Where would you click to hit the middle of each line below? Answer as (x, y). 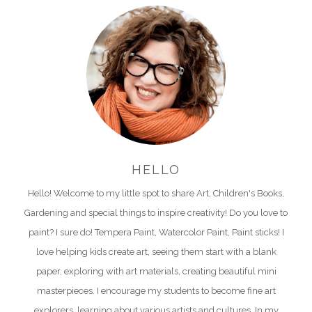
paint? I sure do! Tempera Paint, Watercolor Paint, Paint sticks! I (156, 232)
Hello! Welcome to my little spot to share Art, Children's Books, (156, 193)
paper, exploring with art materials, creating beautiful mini (156, 271)
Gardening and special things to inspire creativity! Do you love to (156, 213)
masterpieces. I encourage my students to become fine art (156, 291)
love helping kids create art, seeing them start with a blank (156, 252)
